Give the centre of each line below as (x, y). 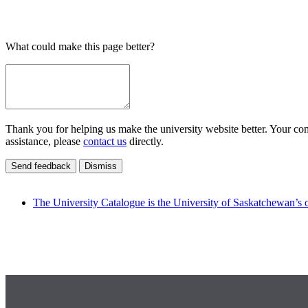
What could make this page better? (80, 46)
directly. (145, 141)
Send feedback (41, 166)
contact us (105, 141)
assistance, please (44, 141)
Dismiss (101, 166)
